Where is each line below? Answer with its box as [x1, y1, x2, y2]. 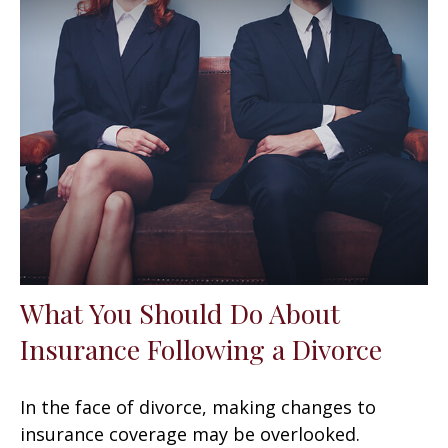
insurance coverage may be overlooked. [20, 421, 360, 446]
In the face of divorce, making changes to [20, 394, 376, 419]
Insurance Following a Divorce [20, 330, 382, 367]
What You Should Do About [20, 294, 340, 331]
